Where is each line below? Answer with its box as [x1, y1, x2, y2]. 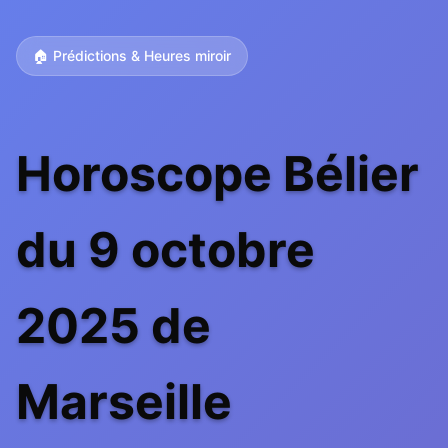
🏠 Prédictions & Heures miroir [33, 47, 231, 64]
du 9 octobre [16, 220, 315, 279]
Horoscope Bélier [16, 144, 419, 203]
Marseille [16, 372, 232, 431]
